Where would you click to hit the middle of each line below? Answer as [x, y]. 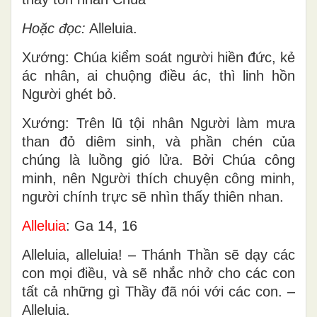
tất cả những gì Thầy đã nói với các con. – [158, 291]
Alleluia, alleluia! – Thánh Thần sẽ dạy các [158, 254]
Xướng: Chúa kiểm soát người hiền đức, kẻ [158, 57]
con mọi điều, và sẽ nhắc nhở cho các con [158, 273]
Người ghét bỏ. [69, 94]
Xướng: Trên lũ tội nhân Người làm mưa [158, 123]
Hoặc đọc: [54, 28]
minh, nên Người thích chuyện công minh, [158, 178]
